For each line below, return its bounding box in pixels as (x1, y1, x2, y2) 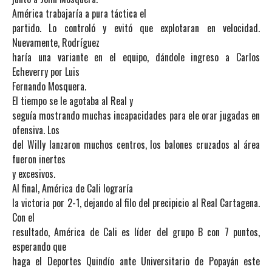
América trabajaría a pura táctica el (12, 6, 146, 21)
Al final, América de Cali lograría (12, 181, 133, 195)
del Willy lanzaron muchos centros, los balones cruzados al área (12, 137, 260, 152)
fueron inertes (12, 152, 66, 166)
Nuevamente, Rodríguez (12, 35, 100, 50)
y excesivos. (12, 166, 55, 181)
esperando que (12, 239, 66, 254)
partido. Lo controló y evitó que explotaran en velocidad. (12, 21, 260, 35)
